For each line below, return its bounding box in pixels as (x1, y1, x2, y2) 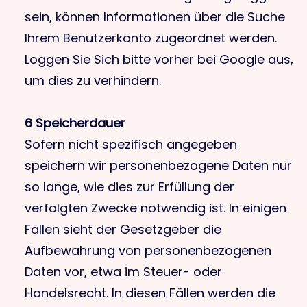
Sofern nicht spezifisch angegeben (25, 136, 237, 153)
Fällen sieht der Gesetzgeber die (25, 221, 221, 238)
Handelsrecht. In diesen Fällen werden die (25, 284, 275, 302)
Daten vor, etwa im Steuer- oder (25, 263, 222, 280)
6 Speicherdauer (25, 114, 125, 132)
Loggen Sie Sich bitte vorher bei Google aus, (25, 51, 293, 68)
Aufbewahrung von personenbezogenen (25, 242, 271, 259)
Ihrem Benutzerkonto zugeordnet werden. (25, 29, 277, 47)
